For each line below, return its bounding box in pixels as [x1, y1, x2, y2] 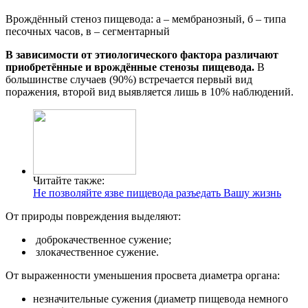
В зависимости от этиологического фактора [5, 49, 222, 61]
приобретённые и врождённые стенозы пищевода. [5, 61, 254, 74]
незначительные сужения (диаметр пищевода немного [33, 293, 288, 305]
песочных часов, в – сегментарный [5, 25, 170, 38]
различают [225, 49, 278, 61]
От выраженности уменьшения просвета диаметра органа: [5, 269, 280, 282]
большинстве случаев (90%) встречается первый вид [5, 74, 252, 86]
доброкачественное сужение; [33, 234, 171, 246]
